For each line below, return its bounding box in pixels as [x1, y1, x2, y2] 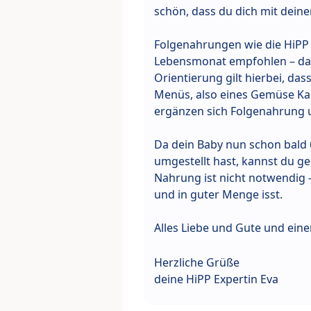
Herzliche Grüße [154, 255, 239, 271]
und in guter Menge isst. [154, 187, 283, 203]
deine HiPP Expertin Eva [154, 271, 278, 287]
